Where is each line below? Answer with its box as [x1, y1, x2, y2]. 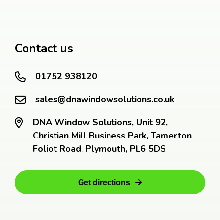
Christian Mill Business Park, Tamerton [33, 130, 192, 141]
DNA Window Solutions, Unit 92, [33, 116, 168, 128]
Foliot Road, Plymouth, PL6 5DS [33, 143, 166, 155]
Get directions [78, 178, 130, 187]
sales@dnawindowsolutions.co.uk [35, 93, 174, 105]
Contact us [15, 40, 73, 56]
